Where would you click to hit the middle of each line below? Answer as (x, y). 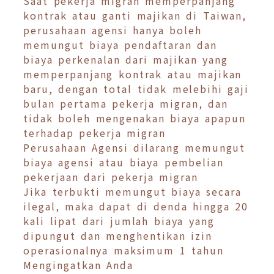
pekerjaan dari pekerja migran (111, 177)
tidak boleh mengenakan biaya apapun (135, 118)
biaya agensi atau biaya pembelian (124, 162)
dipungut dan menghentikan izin (118, 236)
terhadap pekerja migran (94, 133)
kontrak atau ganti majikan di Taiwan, (135, 16)
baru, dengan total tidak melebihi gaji (136, 89)
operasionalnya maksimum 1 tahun (124, 250)
